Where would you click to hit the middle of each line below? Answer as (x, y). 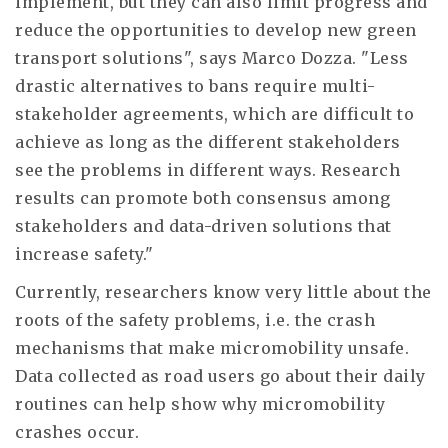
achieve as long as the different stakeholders (208, 142)
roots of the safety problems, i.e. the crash (195, 320)
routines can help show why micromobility (200, 404)
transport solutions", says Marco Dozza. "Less (212, 58)
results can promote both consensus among (202, 198)
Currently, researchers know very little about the (223, 292)
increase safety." (84, 254)
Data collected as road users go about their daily (220, 376)
